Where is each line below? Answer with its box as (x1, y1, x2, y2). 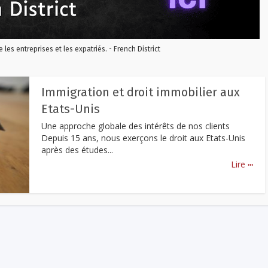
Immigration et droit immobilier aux (41, 85, 240, 99)
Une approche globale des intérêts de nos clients (41, 120, 230, 132)
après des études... (41, 144, 113, 156)
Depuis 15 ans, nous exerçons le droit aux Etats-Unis (41, 132, 245, 144)
